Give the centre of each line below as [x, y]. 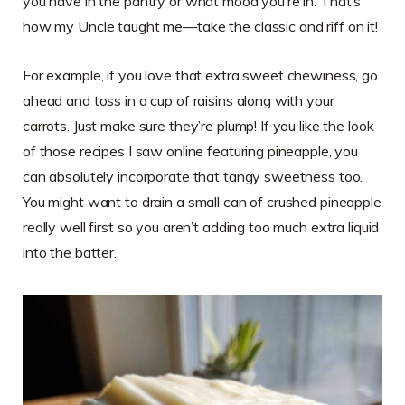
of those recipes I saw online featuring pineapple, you [191, 151]
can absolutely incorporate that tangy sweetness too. [193, 176]
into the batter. [70, 252]
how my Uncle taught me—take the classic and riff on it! [200, 26]
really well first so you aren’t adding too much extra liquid [201, 226]
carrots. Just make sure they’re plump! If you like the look [198, 125]
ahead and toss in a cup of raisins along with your [179, 100]
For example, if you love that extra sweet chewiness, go [200, 75]
